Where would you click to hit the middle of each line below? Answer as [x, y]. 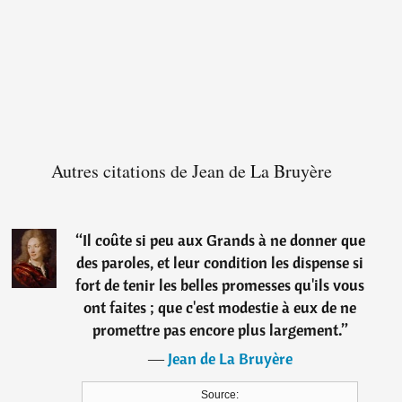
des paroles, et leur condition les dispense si [220, 263]
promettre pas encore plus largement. [217, 330]
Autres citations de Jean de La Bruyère [191, 171]
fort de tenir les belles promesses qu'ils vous [220, 285]
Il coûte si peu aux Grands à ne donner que [223, 240]
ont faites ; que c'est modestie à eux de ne [220, 308]
